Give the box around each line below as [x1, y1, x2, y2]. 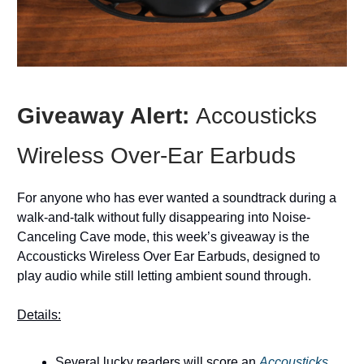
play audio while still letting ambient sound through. [17, 269, 311, 284]
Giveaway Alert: [17, 103, 196, 129]
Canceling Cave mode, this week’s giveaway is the [17, 230, 310, 245]
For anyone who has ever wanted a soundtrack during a [17, 191, 336, 206]
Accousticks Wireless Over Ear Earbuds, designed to [17, 249, 320, 264]
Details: [17, 308, 61, 323]
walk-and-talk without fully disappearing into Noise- [17, 210, 310, 225]
